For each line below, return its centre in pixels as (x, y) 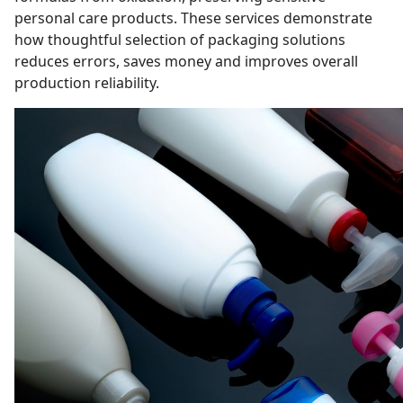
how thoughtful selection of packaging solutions (180, 40)
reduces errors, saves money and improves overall (186, 61)
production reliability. (87, 83)
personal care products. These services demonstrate (193, 18)
